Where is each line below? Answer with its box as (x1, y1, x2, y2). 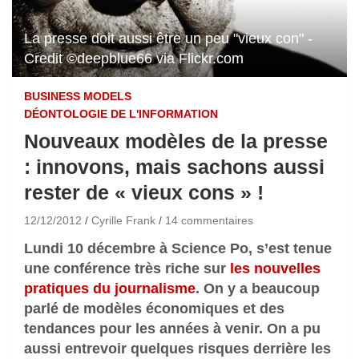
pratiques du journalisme (24, 280, 196, 296)
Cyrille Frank (91, 213, 155, 227)
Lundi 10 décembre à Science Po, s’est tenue (24, 240, 332, 256)
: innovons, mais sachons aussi (24, 155, 325, 178)
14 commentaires (165, 213, 253, 227)
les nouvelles (230, 260, 321, 276)
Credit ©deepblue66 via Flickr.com (24, 50, 244, 67)
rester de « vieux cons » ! (24, 180, 264, 204)
